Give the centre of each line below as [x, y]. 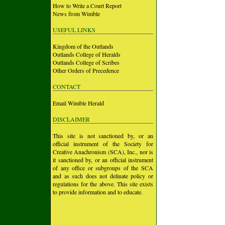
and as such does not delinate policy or [103, 176]
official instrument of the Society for [103, 144]
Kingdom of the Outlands [83, 46]
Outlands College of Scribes [86, 62]
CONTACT [67, 86]
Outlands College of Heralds [87, 54]
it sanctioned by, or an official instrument [103, 160]
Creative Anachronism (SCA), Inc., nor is [103, 152]
